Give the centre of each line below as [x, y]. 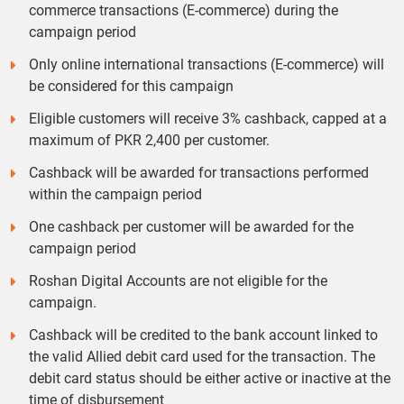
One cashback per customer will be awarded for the [191, 227]
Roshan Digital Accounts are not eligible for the [178, 281]
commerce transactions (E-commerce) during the [184, 10]
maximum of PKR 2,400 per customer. [149, 140]
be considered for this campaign [131, 86]
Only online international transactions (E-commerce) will [207, 64]
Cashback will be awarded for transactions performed [199, 173]
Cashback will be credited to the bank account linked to [203, 335]
